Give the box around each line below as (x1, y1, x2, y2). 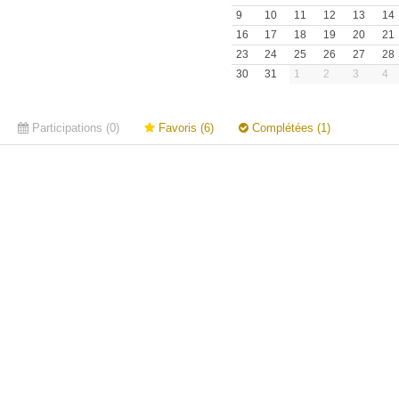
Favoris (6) (155, 121, 214, 134)
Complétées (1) (248, 121, 330, 134)
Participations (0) (28, 121, 119, 134)
